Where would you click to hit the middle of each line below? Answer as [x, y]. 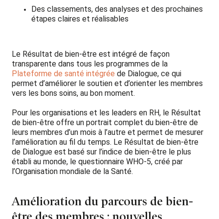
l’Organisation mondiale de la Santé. [72, 171]
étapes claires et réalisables [80, 19]
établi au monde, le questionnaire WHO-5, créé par [97, 161]
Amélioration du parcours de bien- [102, 201]
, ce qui [169, 73]
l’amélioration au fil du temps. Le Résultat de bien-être [105, 142]
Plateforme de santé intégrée [63, 73]
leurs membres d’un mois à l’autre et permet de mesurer [108, 132]
